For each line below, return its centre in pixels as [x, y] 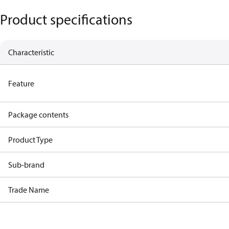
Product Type [30, 140]
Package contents [38, 114]
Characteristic [31, 52]
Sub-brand [26, 165]
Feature [21, 83]
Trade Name [29, 190]
